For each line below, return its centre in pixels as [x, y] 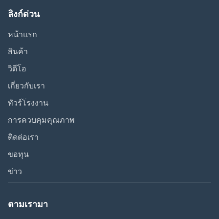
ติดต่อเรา [23, 137]
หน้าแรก [22, 34]
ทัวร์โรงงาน [28, 103]
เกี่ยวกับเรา [26, 86]
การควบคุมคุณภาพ [41, 120]
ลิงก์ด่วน [24, 14]
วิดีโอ [17, 69]
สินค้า [18, 52]
